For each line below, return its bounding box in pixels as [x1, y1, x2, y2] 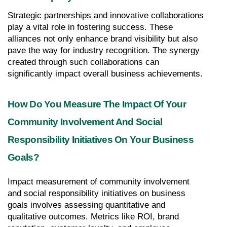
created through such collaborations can [8, 57, 159, 67]
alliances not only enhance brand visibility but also [8, 33, 198, 44]
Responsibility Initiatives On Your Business [8, 134, 194, 145]
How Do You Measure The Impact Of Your [8, 98, 186, 109]
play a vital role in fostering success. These [8, 22, 173, 32]
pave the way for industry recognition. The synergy [8, 45, 200, 55]
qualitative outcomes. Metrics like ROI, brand [8, 211, 179, 221]
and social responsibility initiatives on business [8, 188, 185, 198]
